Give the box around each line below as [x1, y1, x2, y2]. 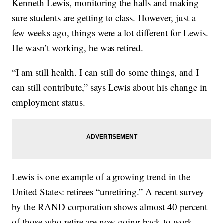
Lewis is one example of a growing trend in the [12, 170, 191, 183]
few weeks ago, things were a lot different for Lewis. [12, 26, 209, 39]
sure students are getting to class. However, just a [12, 11, 196, 24]
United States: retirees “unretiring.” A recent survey [12, 185, 205, 198]
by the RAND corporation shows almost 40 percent [12, 200, 208, 213]
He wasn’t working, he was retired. [12, 41, 144, 54]
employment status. [12, 96, 86, 109]
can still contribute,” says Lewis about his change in [12, 81, 208, 94]
